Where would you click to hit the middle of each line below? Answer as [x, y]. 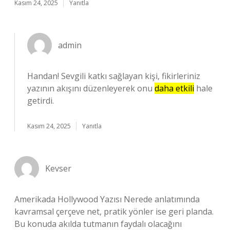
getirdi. [41, 101]
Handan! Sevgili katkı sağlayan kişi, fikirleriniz [114, 76]
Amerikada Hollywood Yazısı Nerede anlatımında [107, 199]
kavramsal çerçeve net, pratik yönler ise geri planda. [114, 212]
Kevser [58, 168]
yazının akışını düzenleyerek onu [91, 88]
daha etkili [174, 88]
